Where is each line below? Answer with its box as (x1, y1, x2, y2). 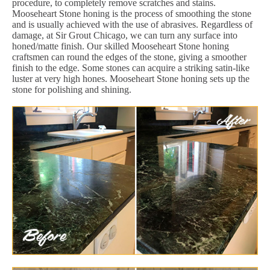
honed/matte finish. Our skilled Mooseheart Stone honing (12, 40, 229, 51)
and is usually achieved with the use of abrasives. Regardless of (12, 19, 253, 30)
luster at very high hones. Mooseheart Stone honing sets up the (12, 73, 250, 84)
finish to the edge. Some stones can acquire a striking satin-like (12, 62, 250, 73)
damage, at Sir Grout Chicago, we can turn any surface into (12, 30, 237, 40)
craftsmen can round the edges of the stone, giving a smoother (12, 51, 246, 62)
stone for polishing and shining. (12, 84, 131, 95)
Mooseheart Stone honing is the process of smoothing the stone (12, 8, 251, 19)
